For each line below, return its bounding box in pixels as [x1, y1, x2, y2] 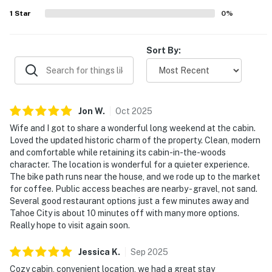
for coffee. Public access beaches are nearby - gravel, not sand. [10, 183, 257, 194]
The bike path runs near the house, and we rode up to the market [10, 171, 260, 182]
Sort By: [146, 45, 181, 55]
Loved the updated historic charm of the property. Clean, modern [10, 135, 260, 145]
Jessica [78, 246, 110, 257]
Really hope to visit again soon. [10, 220, 130, 230]
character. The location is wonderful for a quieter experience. [10, 159, 250, 169]
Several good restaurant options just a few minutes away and [10, 195, 249, 206]
